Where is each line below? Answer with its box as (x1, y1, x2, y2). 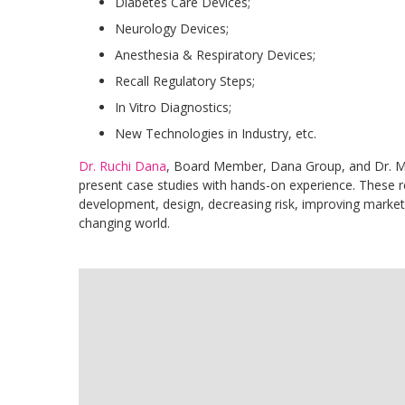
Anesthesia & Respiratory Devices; (115, 45, 316, 63)
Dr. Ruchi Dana (79, 156, 166, 174)
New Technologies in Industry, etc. (115, 124, 316, 142)
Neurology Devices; (115, 19, 229, 37)
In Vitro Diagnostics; (115, 98, 231, 116)
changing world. (79, 213, 170, 231)
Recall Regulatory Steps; (115, 71, 255, 89)
